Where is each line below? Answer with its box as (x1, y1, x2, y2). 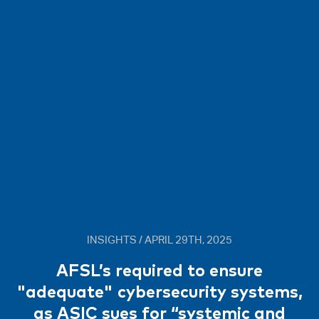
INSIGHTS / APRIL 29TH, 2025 (87, 233, 232, 246)
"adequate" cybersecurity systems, (16, 279, 303, 302)
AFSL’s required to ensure (56, 258, 263, 281)
